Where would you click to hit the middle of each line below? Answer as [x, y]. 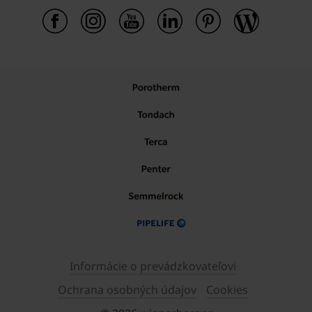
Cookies [227, 289]
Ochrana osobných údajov [127, 289]
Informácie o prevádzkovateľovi [153, 266]
